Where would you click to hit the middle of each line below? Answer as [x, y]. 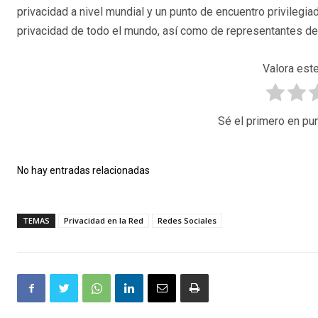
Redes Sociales [187, 221]
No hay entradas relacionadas [83, 171]
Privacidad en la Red [104, 221]
